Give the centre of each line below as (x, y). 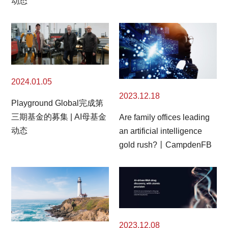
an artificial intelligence (161, 131)
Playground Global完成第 (58, 103)
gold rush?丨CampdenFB (165, 145)
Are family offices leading (164, 117)
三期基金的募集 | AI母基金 (59, 117)
